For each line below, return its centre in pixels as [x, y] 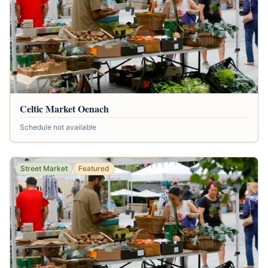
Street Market [44, 169]
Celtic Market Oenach [64, 109]
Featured [94, 169]
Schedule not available [58, 127]
